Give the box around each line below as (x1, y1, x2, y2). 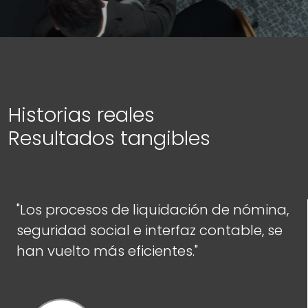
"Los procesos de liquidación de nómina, (16, 200, 289, 219)
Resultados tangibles (8, 124, 210, 152)
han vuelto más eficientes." (16, 241, 198, 261)
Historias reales (8, 101, 155, 129)
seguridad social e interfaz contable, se (16, 221, 283, 240)
